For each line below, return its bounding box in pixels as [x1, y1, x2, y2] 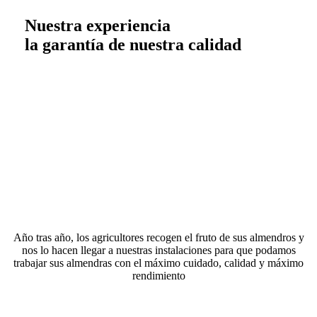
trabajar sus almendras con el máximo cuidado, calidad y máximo [13, 257, 304, 269]
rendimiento [132, 270, 185, 282]
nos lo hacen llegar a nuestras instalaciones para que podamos [21, 244, 296, 256]
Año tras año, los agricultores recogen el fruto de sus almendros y [13, 231, 304, 243]
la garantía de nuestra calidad [24, 35, 241, 54]
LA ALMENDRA [115, 161, 202, 173]
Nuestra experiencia [24, 16, 171, 35]
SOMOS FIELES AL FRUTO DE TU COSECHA [13, 195, 304, 209]
